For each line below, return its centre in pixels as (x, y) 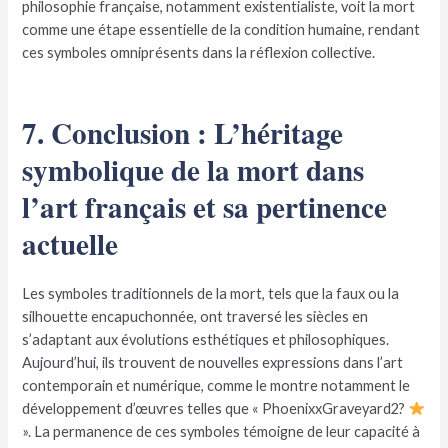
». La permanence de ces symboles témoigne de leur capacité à (221, 431)
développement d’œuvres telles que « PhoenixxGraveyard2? (215, 408)
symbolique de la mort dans (193, 169)
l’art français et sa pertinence (205, 206)
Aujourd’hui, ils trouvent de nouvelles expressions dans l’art (213, 362)
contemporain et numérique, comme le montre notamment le (216, 385)
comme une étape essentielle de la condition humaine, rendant (221, 29)
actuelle (70, 243)
